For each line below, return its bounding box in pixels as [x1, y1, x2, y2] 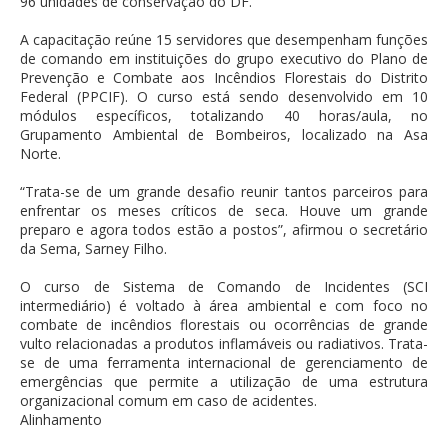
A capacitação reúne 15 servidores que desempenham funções [20, 30, 428, 50]
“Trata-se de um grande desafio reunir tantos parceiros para [20, 182, 428, 202]
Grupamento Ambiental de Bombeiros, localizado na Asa [20, 125, 428, 145]
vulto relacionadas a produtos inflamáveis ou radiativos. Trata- [20, 334, 428, 354]
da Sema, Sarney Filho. [20, 239, 167, 259]
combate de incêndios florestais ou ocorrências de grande [20, 315, 428, 335]
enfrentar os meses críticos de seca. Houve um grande [20, 201, 428, 221]
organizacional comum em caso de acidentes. [20, 391, 317, 411]
